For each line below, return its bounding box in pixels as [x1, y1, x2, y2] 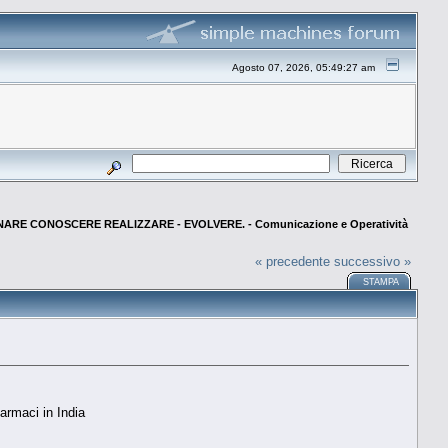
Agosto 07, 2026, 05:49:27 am [232, 62, 376, 73]
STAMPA [363, 276, 400, 287]
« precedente [255, 253, 331, 269]
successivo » [334, 253, 412, 269]
